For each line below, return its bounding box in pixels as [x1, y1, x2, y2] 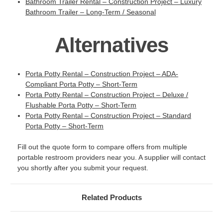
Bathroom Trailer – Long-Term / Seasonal [25, 8, 156, 16]
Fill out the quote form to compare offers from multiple [17, 142, 187, 151]
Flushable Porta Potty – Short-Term [25, 101, 137, 109]
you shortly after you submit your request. [17, 163, 148, 172]
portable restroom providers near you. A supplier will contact [17, 153, 206, 161]
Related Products [81, 193, 142, 202]
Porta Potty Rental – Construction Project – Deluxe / [25, 90, 189, 99]
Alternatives [54, 33, 169, 57]
